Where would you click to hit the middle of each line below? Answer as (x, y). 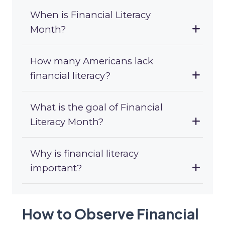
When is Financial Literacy (90, 15)
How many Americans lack (92, 61)
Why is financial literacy (84, 154)
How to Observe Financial (110, 214)
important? (56, 168)
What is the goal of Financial (96, 107)
